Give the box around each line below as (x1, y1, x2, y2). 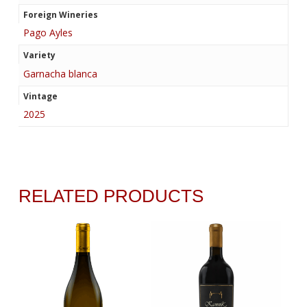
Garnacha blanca (23, 66, 97, 80)
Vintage (23, 90, 58, 102)
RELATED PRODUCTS (18, 186, 204, 207)
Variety (23, 49, 56, 62)
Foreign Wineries (23, 8, 98, 21)
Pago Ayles (23, 26, 73, 40)
